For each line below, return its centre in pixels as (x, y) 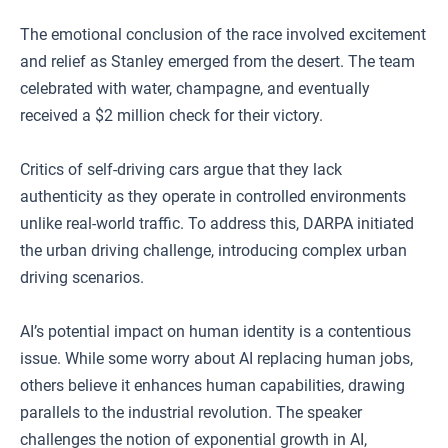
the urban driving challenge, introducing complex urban (213, 250)
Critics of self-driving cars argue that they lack (181, 169)
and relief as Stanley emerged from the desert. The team (217, 61)
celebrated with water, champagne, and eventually (195, 88)
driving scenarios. (82, 277)
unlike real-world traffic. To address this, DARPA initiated (217, 223)
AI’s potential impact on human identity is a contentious (215, 331)
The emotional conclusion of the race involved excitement (223, 34)
